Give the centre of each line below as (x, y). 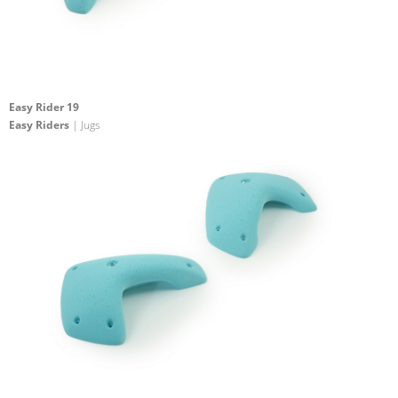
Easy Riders (39, 125)
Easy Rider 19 (44, 107)
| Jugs (85, 125)
